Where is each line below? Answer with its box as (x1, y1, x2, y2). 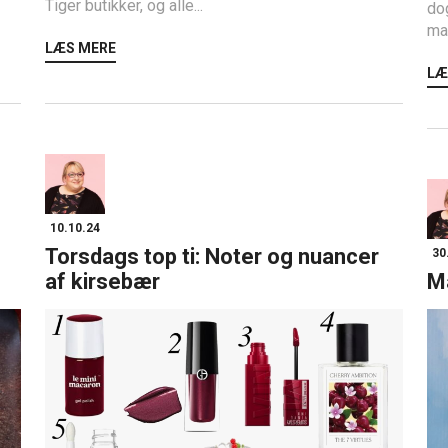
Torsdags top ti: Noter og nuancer (45, 244, 380, 270)
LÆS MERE (45, 40, 117, 57)
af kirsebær (45, 269, 161, 295)
